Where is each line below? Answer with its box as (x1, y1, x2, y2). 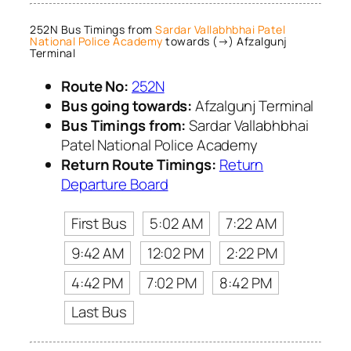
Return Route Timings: (61, 154, 216, 175)
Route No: (61, 76, 129, 97)
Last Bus (71, 302, 127, 323)
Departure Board (61, 174, 168, 195)
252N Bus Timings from (30, 21, 155, 37)
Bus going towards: (61, 96, 193, 117)
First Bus (71, 213, 127, 234)
